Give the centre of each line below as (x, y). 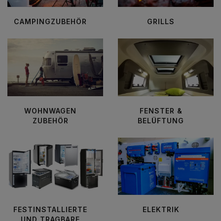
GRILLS (161, 22)
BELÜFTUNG (161, 120)
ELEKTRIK (161, 209)
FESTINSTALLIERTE (50, 209)
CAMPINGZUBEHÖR (50, 22)
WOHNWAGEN (50, 110)
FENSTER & (161, 110)
